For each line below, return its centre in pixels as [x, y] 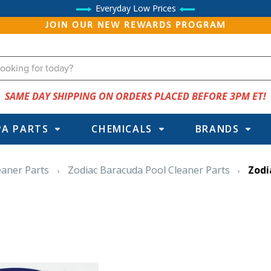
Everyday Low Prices [135, 8]
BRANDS [217, 129]
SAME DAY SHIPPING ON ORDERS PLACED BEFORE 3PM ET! [135, 96]
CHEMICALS [122, 129]
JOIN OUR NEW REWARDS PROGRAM [135, 25]
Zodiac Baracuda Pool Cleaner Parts [149, 170]
